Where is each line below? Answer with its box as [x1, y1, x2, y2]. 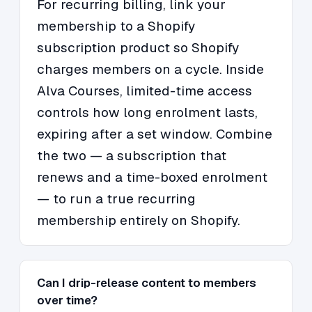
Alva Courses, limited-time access [37, 82, 252, 100]
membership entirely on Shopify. [37, 212, 240, 230]
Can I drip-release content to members [37, 275, 256, 291]
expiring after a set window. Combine [37, 125, 272, 143]
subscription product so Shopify [37, 39, 239, 57]
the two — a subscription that [37, 147, 226, 165]
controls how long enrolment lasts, [37, 104, 258, 122]
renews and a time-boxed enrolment [37, 169, 267, 187]
